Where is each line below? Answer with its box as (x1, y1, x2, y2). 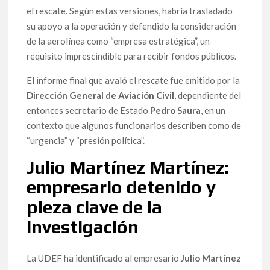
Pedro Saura (150, 105, 201, 116)
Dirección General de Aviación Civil (27, 90, 175, 101)
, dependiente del (174, 90, 242, 101)
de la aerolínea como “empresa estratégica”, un (27, 36, 210, 47)
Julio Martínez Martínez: (27, 157, 230, 178)
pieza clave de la (27, 196, 163, 218)
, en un (201, 105, 226, 116)
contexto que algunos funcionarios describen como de (27, 120, 242, 131)
